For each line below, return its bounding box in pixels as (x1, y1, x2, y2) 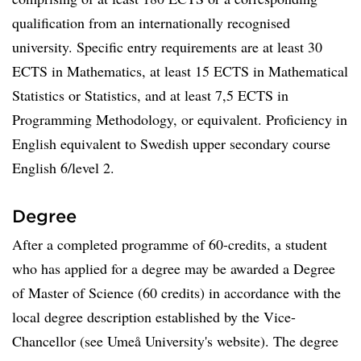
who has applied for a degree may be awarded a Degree (12, 259, 335, 278)
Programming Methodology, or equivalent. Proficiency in (12, 110, 347, 129)
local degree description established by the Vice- (12, 307, 296, 326)
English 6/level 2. (12, 158, 114, 177)
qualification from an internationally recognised (12, 13, 290, 32)
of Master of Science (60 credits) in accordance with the (12, 283, 341, 302)
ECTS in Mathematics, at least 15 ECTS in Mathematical (12, 61, 348, 81)
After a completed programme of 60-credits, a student (12, 234, 327, 254)
